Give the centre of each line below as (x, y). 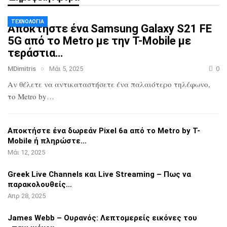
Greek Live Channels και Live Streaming (81, 175)
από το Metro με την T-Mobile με (106, 41)
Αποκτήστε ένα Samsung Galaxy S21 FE (110, 29)
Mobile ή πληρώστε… (47, 141)
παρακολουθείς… (40, 185)
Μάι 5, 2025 (66, 69)
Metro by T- (178, 131)
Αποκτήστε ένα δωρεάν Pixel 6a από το (82, 131)
